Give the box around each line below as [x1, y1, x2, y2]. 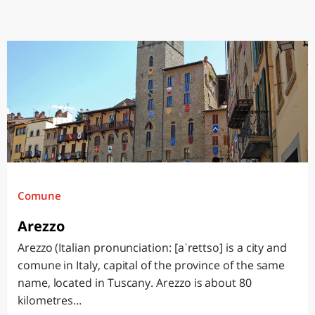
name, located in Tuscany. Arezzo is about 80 [18, 275, 252, 290]
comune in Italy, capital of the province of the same [18, 257, 285, 273]
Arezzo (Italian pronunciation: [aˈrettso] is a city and [18, 240, 288, 255]
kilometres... [18, 292, 82, 308]
